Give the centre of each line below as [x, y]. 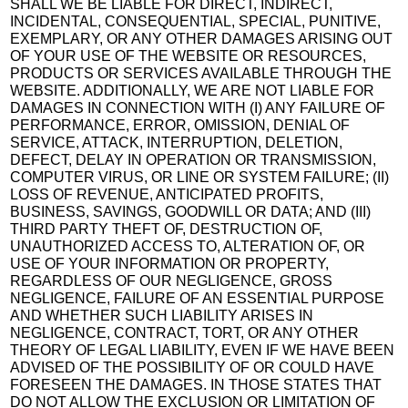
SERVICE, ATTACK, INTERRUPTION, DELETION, [177, 142]
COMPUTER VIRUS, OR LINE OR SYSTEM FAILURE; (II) [200, 177]
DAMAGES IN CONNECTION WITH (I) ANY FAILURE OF [198, 107]
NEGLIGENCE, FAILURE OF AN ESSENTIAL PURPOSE [198, 298]
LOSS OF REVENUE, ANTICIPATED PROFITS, [167, 194]
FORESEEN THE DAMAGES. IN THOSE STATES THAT [196, 384]
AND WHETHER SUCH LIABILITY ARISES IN [162, 315]
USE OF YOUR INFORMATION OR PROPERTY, [170, 263]
